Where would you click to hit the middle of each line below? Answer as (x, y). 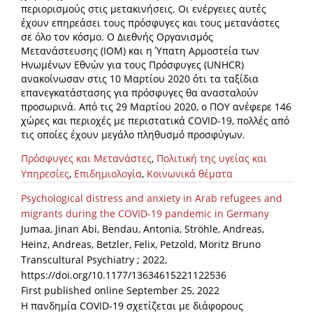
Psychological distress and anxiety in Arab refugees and (152, 198)
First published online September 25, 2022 (120, 291)
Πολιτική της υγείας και (212, 159)
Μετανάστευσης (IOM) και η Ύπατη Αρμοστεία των (140, 51)
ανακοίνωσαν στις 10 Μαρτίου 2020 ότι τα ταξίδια (140, 79)
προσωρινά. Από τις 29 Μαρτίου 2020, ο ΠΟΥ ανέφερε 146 (156, 107)
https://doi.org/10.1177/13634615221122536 (124, 275)
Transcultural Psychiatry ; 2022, (94, 260)
